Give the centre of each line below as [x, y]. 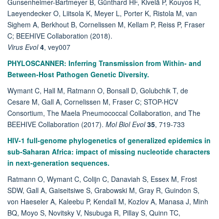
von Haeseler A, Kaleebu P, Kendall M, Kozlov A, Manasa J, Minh [108, 202]
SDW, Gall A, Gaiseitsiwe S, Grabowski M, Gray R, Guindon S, [103, 190]
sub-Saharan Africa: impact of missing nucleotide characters [109, 152]
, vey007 [57, 47]
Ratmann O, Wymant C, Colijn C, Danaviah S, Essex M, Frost [102, 179]
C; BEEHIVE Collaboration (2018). [60, 36]
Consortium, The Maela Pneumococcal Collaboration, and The [104, 113]
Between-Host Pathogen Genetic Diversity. [78, 75]
